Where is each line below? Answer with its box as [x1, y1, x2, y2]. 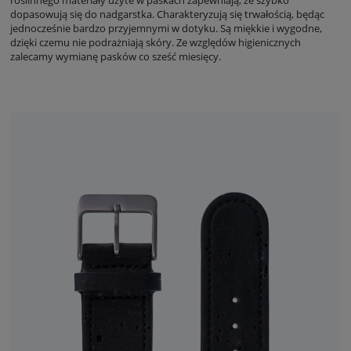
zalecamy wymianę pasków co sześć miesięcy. [10, 49, 221, 64]
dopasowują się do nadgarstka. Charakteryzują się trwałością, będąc [10, 7, 324, 22]
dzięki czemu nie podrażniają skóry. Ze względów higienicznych [10, 35, 301, 50]
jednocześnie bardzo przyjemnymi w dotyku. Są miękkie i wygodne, [10, 21, 322, 36]
